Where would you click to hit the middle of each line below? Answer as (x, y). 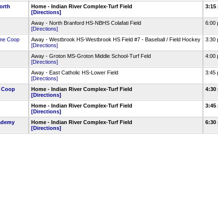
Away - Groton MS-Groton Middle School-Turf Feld (91, 56)
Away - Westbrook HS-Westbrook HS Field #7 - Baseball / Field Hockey (116, 39)
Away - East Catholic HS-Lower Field (74, 73)
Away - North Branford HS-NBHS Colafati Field (86, 23)
